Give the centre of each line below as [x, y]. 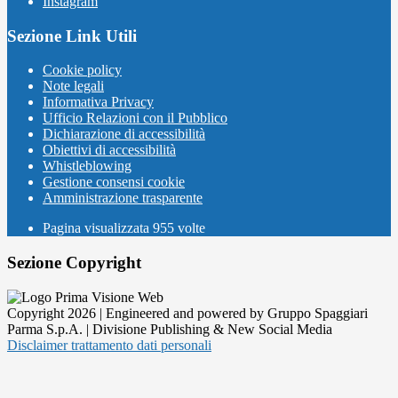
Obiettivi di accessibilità [109, 150]
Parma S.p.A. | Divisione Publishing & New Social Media [170, 329]
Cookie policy [82, 70]
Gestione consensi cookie [114, 182]
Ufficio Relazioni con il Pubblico [135, 118]
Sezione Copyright [74, 263]
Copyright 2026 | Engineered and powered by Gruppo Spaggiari [187, 313]
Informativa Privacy [98, 102]
